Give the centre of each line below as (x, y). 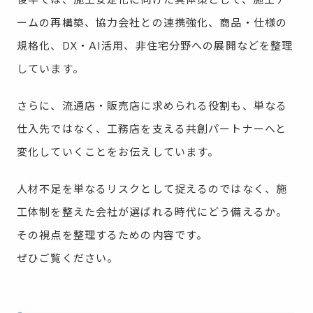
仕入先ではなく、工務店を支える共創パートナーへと (152, 129)
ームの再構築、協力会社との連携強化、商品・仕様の (152, 23)
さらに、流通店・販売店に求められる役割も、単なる (152, 106)
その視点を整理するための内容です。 (112, 235)
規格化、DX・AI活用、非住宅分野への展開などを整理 (155, 46)
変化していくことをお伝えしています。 (118, 152)
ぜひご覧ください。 (68, 259)
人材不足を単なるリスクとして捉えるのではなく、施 (152, 189)
